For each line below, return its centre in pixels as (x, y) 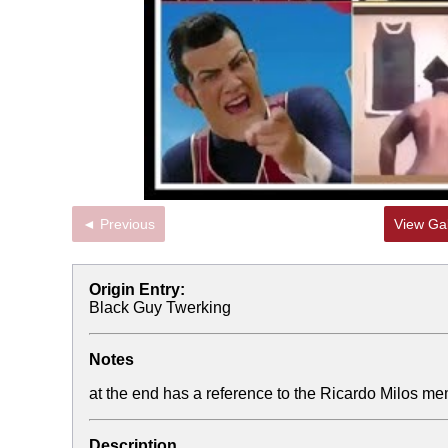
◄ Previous (127, 224)
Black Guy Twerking (160, 307)
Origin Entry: (137, 289)
